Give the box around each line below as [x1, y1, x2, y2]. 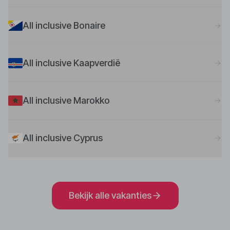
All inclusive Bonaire [23, 20, 105, 31]
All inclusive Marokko [23, 94, 110, 106]
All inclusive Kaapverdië [23, 57, 120, 68]
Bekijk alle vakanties [68, 189, 151, 201]
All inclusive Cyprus [23, 132, 103, 143]
